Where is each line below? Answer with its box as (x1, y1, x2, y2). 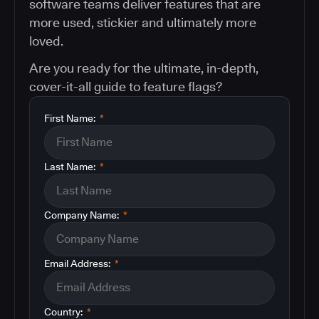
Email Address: (44, 258, 110, 270)
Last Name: (44, 161, 95, 173)
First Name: (44, 113, 95, 125)
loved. (29, 33, 63, 49)
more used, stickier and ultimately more (29, 15, 256, 31)
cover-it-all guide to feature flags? (29, 79, 222, 95)
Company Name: (44, 209, 119, 221)
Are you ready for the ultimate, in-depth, (29, 61, 258, 76)
